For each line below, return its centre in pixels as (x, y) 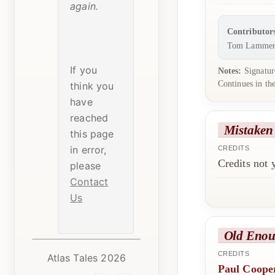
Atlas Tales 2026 (87, 258)
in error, (88, 149)
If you (84, 70)
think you (92, 86)
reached (89, 118)
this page (92, 134)
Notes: (230, 70)
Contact (89, 181)
